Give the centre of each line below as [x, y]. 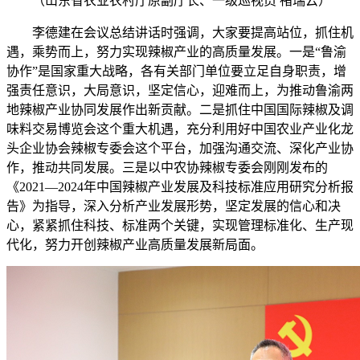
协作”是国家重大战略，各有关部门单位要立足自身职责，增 [176, 72]
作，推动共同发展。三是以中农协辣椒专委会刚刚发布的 [167, 168]
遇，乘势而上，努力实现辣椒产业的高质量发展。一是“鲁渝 [176, 52]
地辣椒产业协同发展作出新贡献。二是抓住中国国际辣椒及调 [180, 110]
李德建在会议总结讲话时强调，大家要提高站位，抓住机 [180, 33]
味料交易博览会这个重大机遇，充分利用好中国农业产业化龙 [180, 129]
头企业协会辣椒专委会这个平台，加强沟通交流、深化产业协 [180, 149]
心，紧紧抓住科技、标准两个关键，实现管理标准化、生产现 [180, 226]
